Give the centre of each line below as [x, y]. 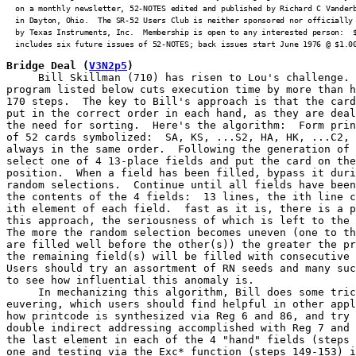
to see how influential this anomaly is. [130, 280]
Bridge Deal [41, 66]
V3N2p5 [108, 66]
